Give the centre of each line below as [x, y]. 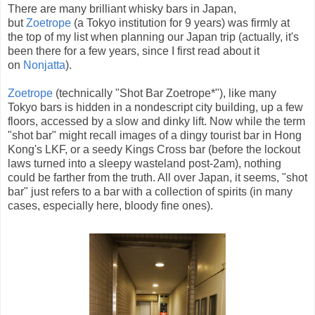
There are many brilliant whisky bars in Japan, [122, 8]
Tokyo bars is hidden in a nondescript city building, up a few [155, 107]
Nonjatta [44, 65]
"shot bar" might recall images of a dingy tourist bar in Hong [155, 135]
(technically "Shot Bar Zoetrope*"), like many [165, 93]
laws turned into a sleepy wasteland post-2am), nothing [144, 163]
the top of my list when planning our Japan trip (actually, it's [153, 37]
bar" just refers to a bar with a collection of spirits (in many [150, 191]
